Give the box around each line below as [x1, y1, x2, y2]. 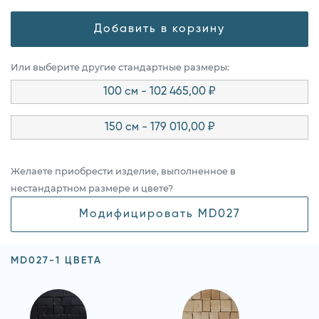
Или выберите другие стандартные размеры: [11, 61, 229, 73]
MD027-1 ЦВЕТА [11, 255, 102, 266]
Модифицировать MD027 [78, 208, 241, 220]
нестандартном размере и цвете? [11, 182, 173, 194]
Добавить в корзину [94, 23, 225, 35]
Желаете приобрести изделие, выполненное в [11, 165, 236, 177]
